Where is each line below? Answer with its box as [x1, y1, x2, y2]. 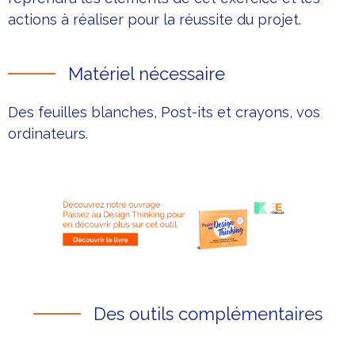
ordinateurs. [8, 125, 88, 143]
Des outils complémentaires [93, 303, 323, 325]
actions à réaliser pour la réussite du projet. [8, 11, 301, 29]
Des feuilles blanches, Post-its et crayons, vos [8, 104, 320, 121]
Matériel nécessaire [68, 63, 225, 85]
